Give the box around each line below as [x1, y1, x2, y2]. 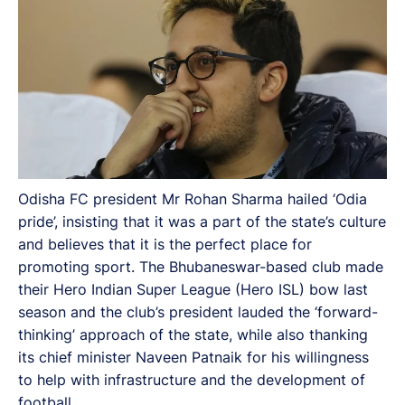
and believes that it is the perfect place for [18, 234, 312, 253]
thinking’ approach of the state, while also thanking [18, 325, 368, 344]
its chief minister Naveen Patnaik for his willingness [18, 347, 369, 366]
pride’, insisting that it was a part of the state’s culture [18, 212, 386, 231]
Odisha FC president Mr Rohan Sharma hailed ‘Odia [18, 189, 367, 208]
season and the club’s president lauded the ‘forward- [18, 302, 378, 321]
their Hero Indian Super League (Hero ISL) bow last [18, 279, 368, 298]
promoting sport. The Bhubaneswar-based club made [18, 257, 383, 276]
